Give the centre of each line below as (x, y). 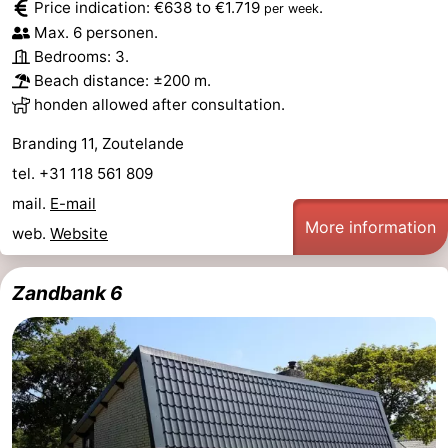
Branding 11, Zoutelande (98, 143)
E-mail (73, 203)
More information (370, 226)
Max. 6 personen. (96, 32)
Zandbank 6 (67, 292)
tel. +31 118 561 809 (84, 173)
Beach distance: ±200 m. (122, 80)
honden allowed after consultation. (159, 104)
